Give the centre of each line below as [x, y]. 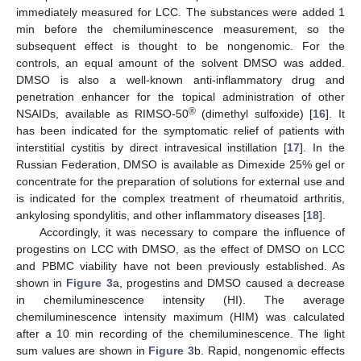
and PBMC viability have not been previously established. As [180, 266]
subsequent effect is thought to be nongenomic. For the [180, 46]
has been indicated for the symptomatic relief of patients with [180, 130]
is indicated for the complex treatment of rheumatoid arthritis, [180, 198]
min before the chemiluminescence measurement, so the [180, 29]
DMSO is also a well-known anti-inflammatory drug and [180, 79]
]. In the [322, 147]
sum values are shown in [83, 350]
